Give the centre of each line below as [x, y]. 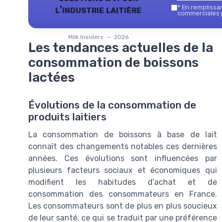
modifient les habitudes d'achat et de [123, 182]
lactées [52, 77]
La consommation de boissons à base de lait [123, 135]
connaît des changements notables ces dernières [123, 147]
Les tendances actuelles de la [121, 48]
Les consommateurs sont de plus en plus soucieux [123, 206]
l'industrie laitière [98, 9]
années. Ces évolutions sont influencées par [123, 159]
